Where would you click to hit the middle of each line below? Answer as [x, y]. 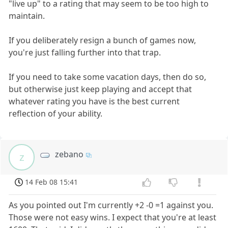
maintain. [27, 16]
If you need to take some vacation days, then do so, [108, 77]
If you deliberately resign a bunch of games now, [103, 40]
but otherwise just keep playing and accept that [101, 89]
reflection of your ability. [56, 114]
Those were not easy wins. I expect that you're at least [113, 218]
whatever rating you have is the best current [94, 102]
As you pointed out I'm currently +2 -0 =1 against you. [111, 205]
